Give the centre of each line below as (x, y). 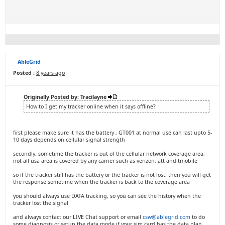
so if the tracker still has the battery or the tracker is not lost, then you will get (112, 175)
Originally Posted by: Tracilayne (66, 97)
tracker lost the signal (41, 203)
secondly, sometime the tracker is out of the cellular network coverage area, (109, 154)
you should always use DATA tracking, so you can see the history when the (107, 196)
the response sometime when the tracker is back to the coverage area (101, 182)
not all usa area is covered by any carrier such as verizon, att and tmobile (105, 161)
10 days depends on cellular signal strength (69, 140)
